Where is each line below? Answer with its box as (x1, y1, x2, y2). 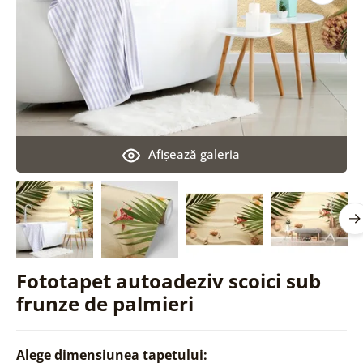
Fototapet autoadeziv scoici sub (15, 267, 321, 294)
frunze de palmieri (15, 289, 194, 317)
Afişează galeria (148, 145, 241, 162)
